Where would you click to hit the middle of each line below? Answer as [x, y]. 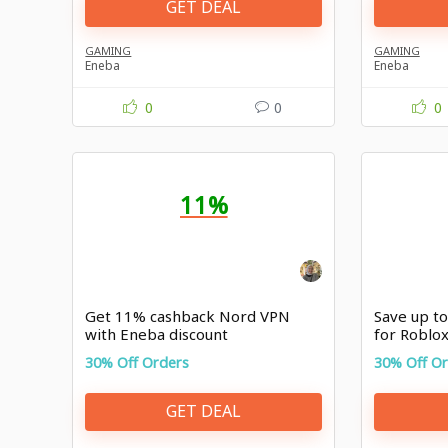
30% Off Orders [137, 362]
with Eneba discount [157, 333]
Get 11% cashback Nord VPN [188, 315]
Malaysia [404, 351]
